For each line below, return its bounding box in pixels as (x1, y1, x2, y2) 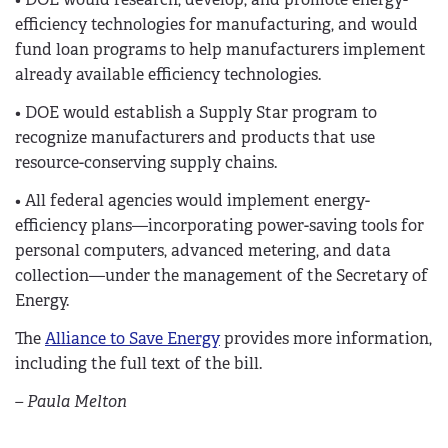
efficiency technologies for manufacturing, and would (15, 14, 418, 36)
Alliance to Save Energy (45, 327, 220, 349)
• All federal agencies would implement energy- (15, 189, 370, 211)
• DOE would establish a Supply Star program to (15, 102, 377, 124)
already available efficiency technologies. (15, 64, 321, 86)
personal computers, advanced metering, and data (15, 239, 391, 261)
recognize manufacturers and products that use (15, 127, 375, 149)
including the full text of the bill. (15, 352, 262, 374)
